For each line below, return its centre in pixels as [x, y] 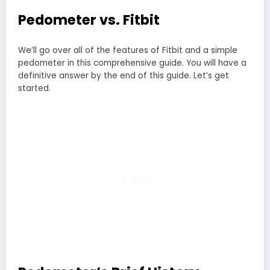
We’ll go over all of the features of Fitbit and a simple [128, 50]
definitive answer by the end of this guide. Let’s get [124, 75]
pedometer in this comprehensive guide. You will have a [132, 63]
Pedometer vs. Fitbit [89, 20]
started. [34, 88]
